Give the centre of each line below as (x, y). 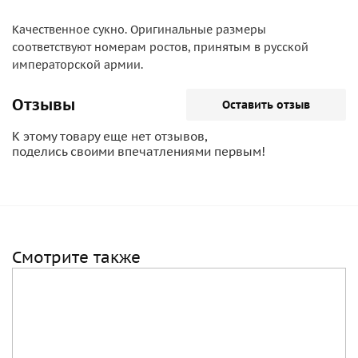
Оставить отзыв (266, 105)
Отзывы (44, 105)
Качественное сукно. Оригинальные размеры (139, 30)
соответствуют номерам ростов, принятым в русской (160, 47)
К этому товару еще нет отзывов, (109, 136)
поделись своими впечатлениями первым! (139, 151)
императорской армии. (78, 65)
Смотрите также (76, 257)
